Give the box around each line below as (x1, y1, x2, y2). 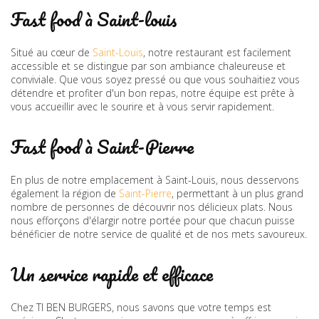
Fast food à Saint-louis (11, 4, 177, 34)
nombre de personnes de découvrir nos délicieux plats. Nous (11, 199, 293, 214)
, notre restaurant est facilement (143, 45, 291, 59)
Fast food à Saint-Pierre (11, 131, 194, 162)
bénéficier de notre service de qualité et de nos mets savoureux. (11, 226, 307, 241)
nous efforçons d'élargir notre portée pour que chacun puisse (11, 213, 295, 227)
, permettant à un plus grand (172, 186, 303, 200)
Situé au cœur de (11, 45, 93, 59)
